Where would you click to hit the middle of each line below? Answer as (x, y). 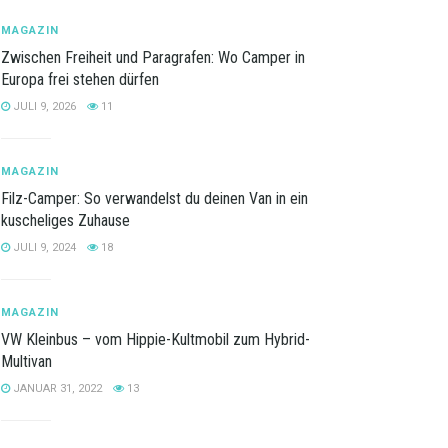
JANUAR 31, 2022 (56, 389)
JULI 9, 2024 (43, 248)
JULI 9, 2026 (43, 107)
